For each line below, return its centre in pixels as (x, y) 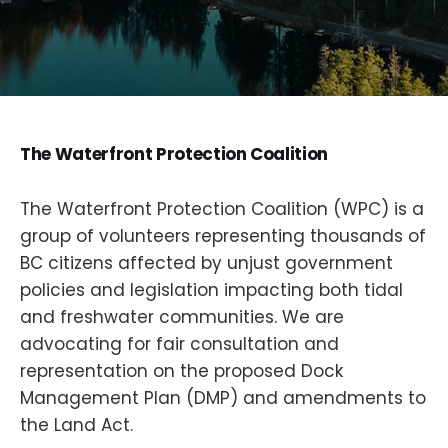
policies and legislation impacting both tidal (211, 290)
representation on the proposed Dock (181, 371)
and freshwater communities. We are (182, 317)
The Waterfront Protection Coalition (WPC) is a (222, 209)
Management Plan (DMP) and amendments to (223, 398)
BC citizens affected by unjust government (206, 263)
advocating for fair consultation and (179, 344)
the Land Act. (76, 425)
